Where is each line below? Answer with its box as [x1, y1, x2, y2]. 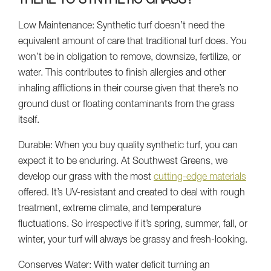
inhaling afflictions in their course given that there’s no [18, 84, 238, 94]
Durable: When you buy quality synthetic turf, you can [18, 141, 238, 151]
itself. [18, 116, 39, 126]
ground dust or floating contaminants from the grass [18, 100, 235, 110]
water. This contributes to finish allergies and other [18, 68, 226, 79]
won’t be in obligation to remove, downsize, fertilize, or [18, 53, 241, 63]
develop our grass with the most [18, 172, 154, 183]
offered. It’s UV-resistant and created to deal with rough [18, 188, 245, 198]
